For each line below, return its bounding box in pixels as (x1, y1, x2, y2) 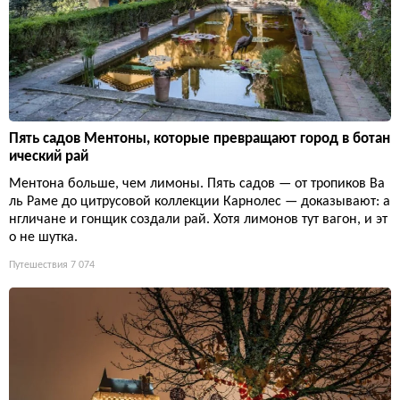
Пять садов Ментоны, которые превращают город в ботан (9, 131, 390, 147)
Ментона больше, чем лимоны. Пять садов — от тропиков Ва (9, 177, 385, 192)
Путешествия (9, 260, 68, 271)
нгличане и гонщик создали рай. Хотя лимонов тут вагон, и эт (9, 212, 387, 228)
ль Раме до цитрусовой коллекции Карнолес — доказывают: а (9, 195, 390, 210)
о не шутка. (9, 230, 78, 246)
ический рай (9, 149, 88, 165)
